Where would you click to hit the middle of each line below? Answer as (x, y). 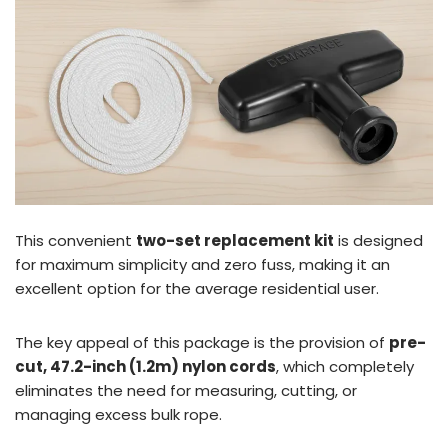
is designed (378, 240)
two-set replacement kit (235, 240)
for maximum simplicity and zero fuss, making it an (202, 264)
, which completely (345, 366)
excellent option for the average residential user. (197, 288)
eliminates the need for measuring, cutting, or (186, 390)
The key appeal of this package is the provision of (202, 342)
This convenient (75, 240)
